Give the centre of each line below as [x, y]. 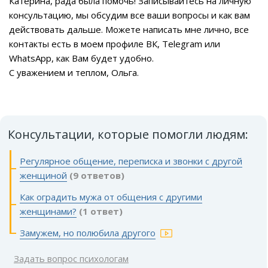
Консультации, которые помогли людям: [128, 135]
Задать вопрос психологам [71, 259]
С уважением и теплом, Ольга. [74, 73]
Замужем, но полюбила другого [88, 233]
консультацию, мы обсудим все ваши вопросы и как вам [130, 15]
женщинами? [48, 211]
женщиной [43, 176]
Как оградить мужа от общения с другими [111, 197]
